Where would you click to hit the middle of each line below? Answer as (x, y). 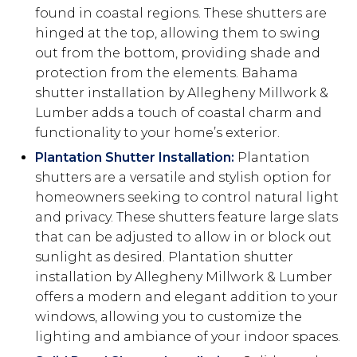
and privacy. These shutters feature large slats (186, 218)
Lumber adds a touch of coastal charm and (178, 113)
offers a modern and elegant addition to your (186, 297)
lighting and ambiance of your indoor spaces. (188, 337)
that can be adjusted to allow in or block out (183, 237)
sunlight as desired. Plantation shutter (164, 257)
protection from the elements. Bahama (167, 73)
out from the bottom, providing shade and (178, 53)
